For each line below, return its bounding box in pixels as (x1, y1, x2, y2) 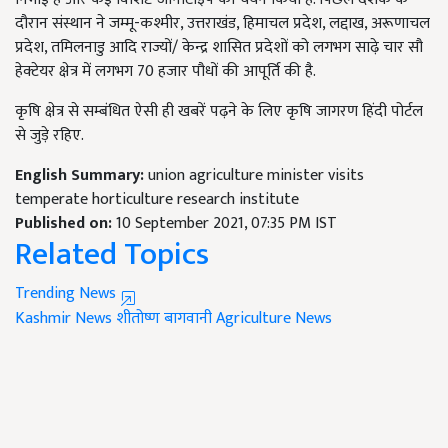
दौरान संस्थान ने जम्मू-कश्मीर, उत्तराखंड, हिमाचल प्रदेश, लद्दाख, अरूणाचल (15, 10, 430, 38)
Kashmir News (15, 305, 112, 333)
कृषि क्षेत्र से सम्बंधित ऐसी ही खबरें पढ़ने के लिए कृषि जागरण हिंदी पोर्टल (15, 98, 423, 126)
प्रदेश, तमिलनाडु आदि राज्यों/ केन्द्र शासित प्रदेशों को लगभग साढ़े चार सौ (15, 34, 423, 62)
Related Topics (15, 228, 209, 282)
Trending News (15, 280, 120, 308)
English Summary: (15, 162, 148, 190)
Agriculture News (216, 305, 332, 333)
